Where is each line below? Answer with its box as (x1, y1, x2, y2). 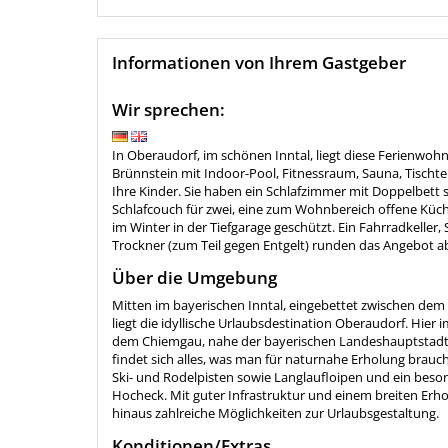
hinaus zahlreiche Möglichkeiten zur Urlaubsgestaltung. (112, 404, 439, 423)
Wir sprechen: (112, 98, 225, 122)
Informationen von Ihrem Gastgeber (112, 51, 406, 75)
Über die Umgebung (112, 266, 277, 290)
